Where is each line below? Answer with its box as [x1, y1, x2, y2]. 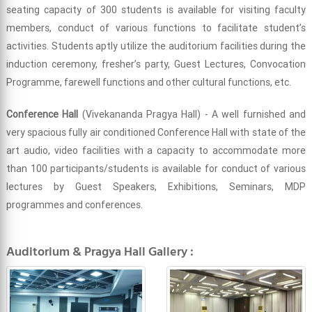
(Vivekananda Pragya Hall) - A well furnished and [78, 107, 306, 120]
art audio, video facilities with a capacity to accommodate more [6, 143, 306, 157]
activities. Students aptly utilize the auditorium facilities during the [6, 39, 306, 52]
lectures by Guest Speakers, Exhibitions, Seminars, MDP [6, 180, 306, 193]
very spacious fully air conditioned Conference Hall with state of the [6, 125, 306, 139]
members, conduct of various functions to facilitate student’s [6, 21, 306, 34]
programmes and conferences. [6, 198, 143, 211]
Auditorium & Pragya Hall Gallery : [6, 242, 194, 262]
